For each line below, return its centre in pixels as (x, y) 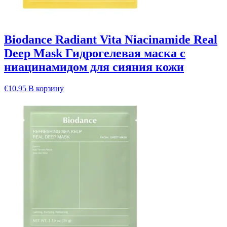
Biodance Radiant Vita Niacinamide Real (111, 39)
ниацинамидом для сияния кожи (94, 67)
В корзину (46, 88)
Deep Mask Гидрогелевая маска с (95, 53)
